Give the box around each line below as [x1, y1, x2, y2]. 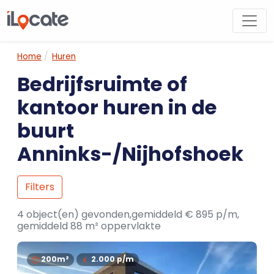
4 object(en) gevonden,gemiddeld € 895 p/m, [17, 207, 239, 221]
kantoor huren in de [17, 94, 217, 121]
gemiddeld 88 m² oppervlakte [17, 219, 161, 233]
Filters [25, 180, 54, 194]
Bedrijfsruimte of [17, 70, 187, 98]
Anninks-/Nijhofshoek [17, 140, 243, 168]
